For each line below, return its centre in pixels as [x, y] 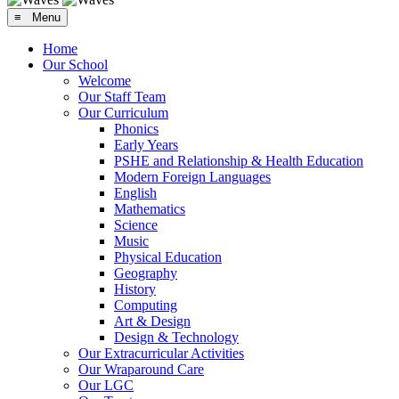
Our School [75, 64]
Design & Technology [176, 337]
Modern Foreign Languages [192, 176]
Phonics [136, 128]
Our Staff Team [122, 96]
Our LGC [106, 385]
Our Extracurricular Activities [161, 353]
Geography [146, 273]
